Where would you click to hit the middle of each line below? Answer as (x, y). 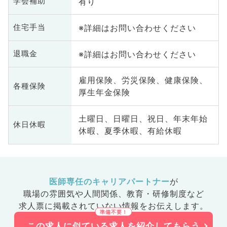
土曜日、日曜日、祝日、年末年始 (143, 119)
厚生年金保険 (104, 92)
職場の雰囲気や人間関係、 (75, 193)
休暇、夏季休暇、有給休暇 (130, 131)
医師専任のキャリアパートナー (109, 181)
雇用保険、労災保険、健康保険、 (143, 80)
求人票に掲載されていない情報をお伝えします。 (113, 205)
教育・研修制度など (165, 193)
